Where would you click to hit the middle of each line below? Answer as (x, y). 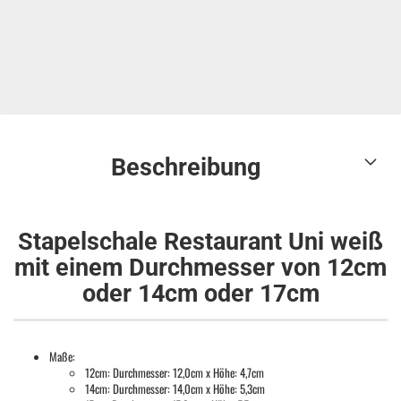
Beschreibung (186, 167)
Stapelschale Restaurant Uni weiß (200, 242)
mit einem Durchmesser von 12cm (200, 268)
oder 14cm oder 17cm (200, 294)
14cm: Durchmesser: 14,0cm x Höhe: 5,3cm (175, 388)
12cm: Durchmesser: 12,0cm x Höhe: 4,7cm (175, 372)
